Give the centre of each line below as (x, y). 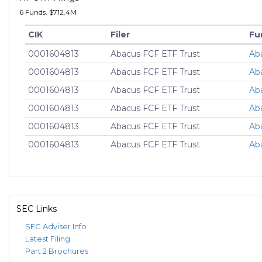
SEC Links (37, 209)
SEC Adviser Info (56, 227)
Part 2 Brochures (57, 251)
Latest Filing (48, 239)
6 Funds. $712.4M (48, 12)
